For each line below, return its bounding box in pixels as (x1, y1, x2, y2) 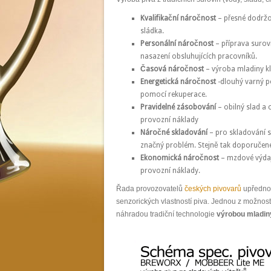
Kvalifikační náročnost (140, 13, 216, 22)
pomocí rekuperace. (140, 90, 207, 99)
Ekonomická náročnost (140, 153, 219, 162)
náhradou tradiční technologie (116, 210, 217, 219)
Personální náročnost (140, 39, 214, 48)
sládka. (140, 26, 164, 35)
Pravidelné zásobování (140, 102, 216, 111)
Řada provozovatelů (116, 184, 184, 194)
